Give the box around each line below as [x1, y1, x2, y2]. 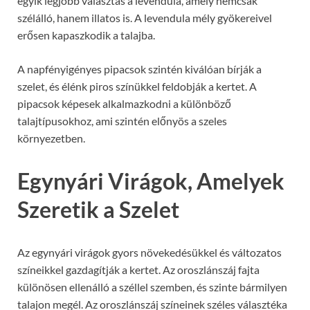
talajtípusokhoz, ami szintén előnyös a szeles [17, 113, 227, 127]
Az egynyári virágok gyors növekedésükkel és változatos [17, 245, 282, 259]
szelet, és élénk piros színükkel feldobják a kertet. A [17, 79, 257, 93]
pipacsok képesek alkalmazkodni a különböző [17, 96, 231, 110]
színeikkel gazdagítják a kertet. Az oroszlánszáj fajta [17, 262, 259, 276]
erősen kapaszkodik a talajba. [17, 28, 155, 42]
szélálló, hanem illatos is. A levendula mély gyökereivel [17, 10, 272, 24]
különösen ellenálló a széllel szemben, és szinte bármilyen [17, 280, 287, 293]
